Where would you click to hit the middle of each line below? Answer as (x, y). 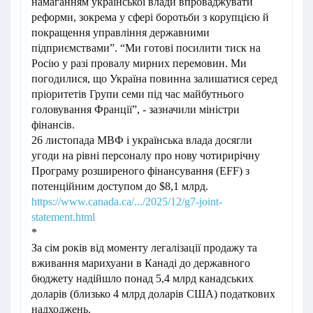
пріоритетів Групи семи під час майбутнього (138, 94)
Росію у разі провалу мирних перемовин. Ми (139, 64)
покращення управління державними (121, 33)
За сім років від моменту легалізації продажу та (144, 248)
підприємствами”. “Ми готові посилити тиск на (146, 48)
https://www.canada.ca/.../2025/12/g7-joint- (127, 202)
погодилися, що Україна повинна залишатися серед (154, 79)
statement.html (63, 217)
